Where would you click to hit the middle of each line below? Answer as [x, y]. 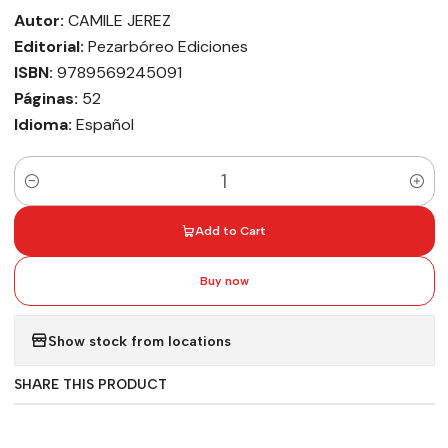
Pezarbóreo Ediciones [165, 47]
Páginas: [45, 99]
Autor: [38, 21]
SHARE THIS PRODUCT [90, 384]
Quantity [44, 192]
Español [102, 125]
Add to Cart [230, 231]
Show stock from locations [139, 340]
